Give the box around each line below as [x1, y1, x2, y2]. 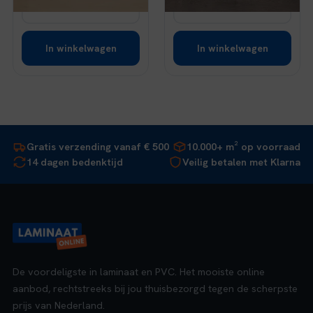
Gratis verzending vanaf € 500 [27, 139, 169, 153]
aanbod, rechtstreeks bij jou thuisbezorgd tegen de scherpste [13, 281, 298, 295]
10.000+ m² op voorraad [187, 139, 300, 153]
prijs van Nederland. [13, 298, 105, 312]
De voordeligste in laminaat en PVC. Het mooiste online [13, 264, 265, 278]
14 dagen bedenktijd [27, 154, 123, 168]
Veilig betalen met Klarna [182, 154, 300, 168]
